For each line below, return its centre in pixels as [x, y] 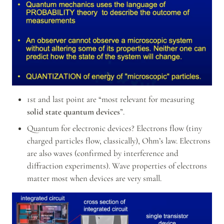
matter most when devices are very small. [94, 178]
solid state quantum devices [73, 112]
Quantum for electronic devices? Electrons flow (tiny [114, 128]
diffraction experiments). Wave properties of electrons [117, 166]
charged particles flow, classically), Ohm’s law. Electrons [118, 141]
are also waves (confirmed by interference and [102, 153]
